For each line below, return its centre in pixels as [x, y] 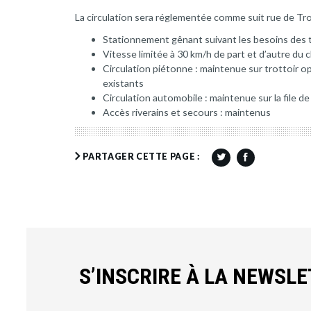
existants [123, 83]
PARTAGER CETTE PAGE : [141, 156]
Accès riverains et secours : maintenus [186, 112]
